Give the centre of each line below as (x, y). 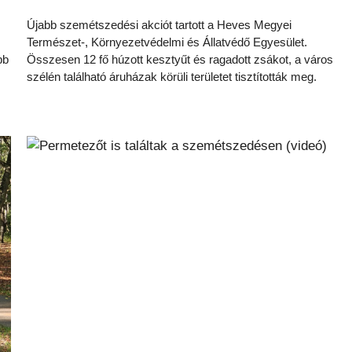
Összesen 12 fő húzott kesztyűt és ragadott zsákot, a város (180, 59)
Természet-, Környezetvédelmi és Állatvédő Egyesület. (167, 42)
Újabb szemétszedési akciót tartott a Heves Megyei (159, 25)
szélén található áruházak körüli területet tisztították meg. (172, 77)
